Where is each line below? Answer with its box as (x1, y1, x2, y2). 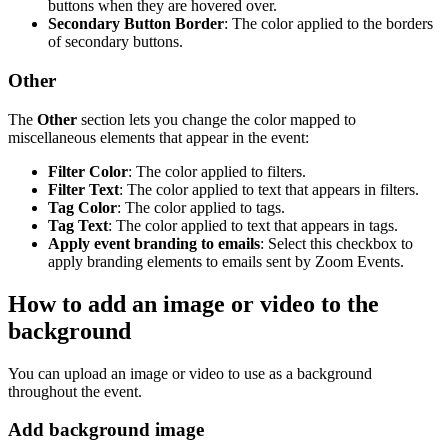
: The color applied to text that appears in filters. (119, 180, 419, 198)
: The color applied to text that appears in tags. (108, 216, 398, 234)
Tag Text (48, 216, 108, 234)
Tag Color (48, 198, 117, 216)
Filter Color (48, 162, 128, 180)
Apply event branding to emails (48, 234, 260, 252)
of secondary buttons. (48, 33, 183, 51)
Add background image (8, 419, 204, 441)
